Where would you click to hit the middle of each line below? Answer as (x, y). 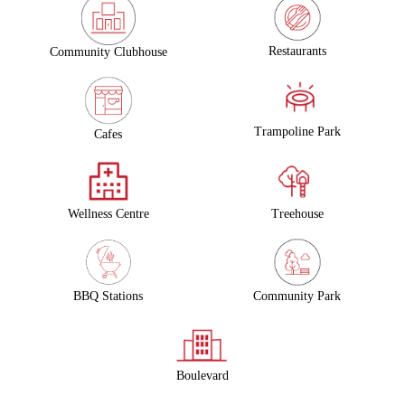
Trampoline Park (297, 132)
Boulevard (202, 376)
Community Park (297, 296)
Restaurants (297, 52)
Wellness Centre (108, 214)
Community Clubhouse (108, 52)
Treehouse (297, 214)
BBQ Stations (108, 297)
